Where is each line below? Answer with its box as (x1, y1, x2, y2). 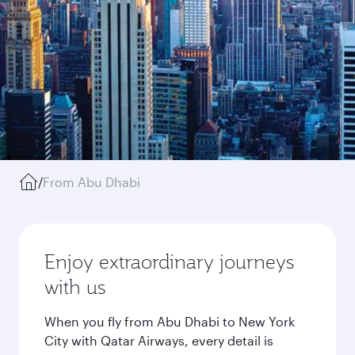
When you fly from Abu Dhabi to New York (44, 314, 295, 329)
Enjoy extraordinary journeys (44, 249, 294, 274)
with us (44, 274, 105, 300)
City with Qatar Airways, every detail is (44, 333, 273, 348)
